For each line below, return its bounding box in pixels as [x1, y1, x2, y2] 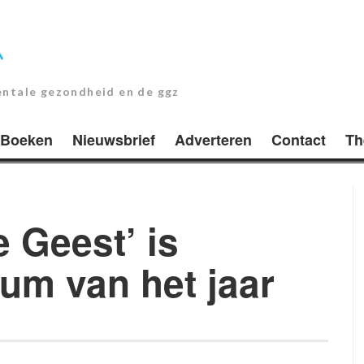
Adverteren [175, 128, 252, 150]
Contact [271, 128, 326, 150]
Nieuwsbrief [72, 128, 155, 150]
